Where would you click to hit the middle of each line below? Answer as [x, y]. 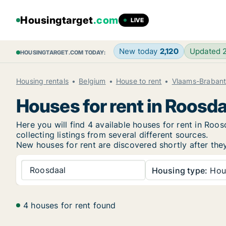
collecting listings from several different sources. [112, 135]
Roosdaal [48, 170]
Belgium [92, 81]
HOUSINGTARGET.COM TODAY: [63, 52]
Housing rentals [42, 81]
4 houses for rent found [70, 205]
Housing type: [180, 171]
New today [139, 51]
